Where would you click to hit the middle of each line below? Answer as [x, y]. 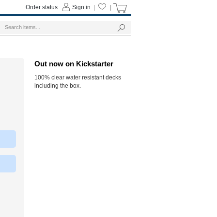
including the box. [58, 86]
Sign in [81, 7]
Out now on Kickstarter [74, 64]
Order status [42, 7]
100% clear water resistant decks [78, 77]
